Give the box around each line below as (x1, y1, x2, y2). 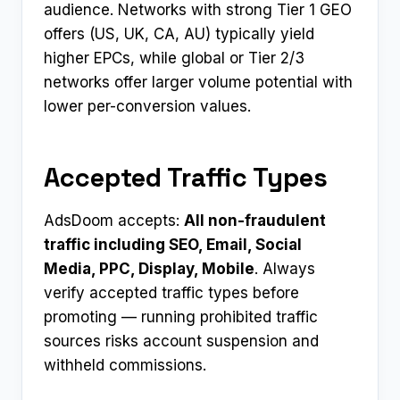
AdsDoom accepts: (44, 212, 184, 230)
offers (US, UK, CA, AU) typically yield (44, 25, 314, 44)
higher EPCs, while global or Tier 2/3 (44, 49, 304, 68)
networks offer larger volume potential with (44, 73, 353, 92)
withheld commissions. (44, 356, 206, 375)
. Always (254, 260, 315, 279)
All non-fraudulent (184, 212, 326, 230)
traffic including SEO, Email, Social (44, 236, 302, 254)
